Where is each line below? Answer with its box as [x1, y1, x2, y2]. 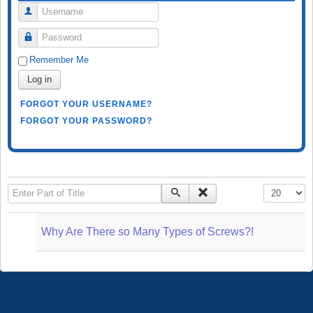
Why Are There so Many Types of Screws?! [41, 225, 254, 238]
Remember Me [29, 54, 89, 65]
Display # [263, 184, 301, 195]
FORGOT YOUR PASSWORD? [20, 115, 152, 126]
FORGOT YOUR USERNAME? [20, 99, 152, 109]
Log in [27, 73, 52, 85]
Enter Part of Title [8, 184, 82, 195]
